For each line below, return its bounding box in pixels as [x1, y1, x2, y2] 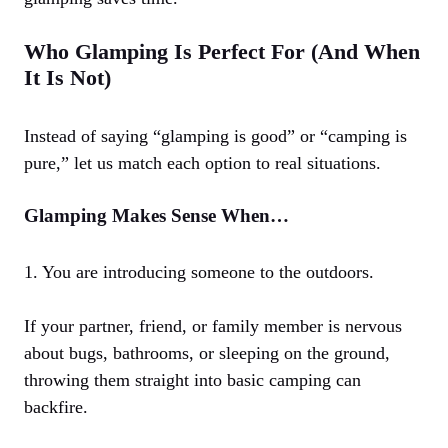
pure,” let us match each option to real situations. [24, 153, 381, 174]
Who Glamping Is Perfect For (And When [24, 39, 420, 65]
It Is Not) [24, 65, 111, 91]
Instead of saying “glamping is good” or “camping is [24, 126, 407, 147]
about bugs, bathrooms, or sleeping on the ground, [24, 343, 390, 364]
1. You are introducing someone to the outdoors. [24, 262, 374, 283]
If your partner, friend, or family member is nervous [24, 316, 402, 337]
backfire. [24, 397, 88, 418]
